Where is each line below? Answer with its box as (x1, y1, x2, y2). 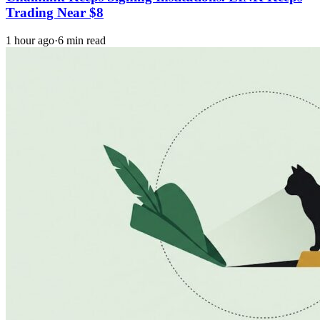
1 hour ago (6, 34, 54, 46)
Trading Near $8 (6, 5, 104, 21)
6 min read (58, 34, 106, 46)
